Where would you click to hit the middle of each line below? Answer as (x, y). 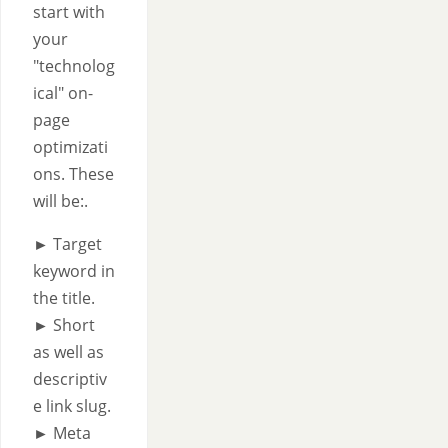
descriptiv (70, 379)
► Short (64, 325)
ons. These (73, 174)
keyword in (74, 271)
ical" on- (63, 93)
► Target (67, 244)
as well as (68, 352)
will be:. (60, 201)
